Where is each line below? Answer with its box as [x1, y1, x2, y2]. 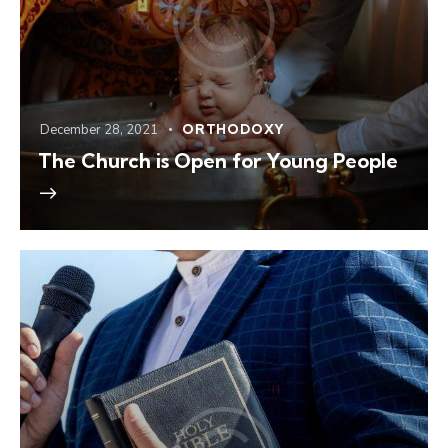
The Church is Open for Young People [38, 148, 398, 174]
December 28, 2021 [40, 121, 158, 140]
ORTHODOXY [182, 121, 286, 138]
